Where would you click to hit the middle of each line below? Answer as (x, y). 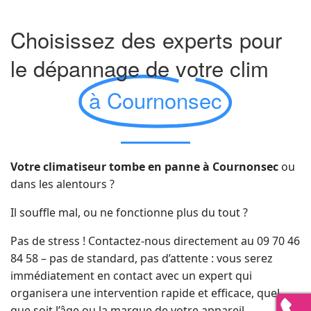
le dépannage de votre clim (140, 68)
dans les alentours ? (62, 184)
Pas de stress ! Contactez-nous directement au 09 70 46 (155, 241)
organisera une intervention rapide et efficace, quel (145, 293)
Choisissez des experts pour (146, 39)
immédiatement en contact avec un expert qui (131, 276)
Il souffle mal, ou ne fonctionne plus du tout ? (129, 212)
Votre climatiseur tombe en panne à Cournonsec (144, 167)
